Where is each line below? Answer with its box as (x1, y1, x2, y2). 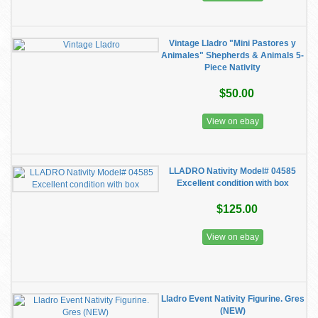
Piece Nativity (204, 62, 261, 72)
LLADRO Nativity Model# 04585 (169, 166, 296, 176)
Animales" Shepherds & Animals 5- (161, 50, 304, 60)
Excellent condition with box (176, 178, 289, 188)
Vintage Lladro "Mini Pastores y (169, 38, 296, 48)
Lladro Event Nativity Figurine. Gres (160, 294, 305, 304)
